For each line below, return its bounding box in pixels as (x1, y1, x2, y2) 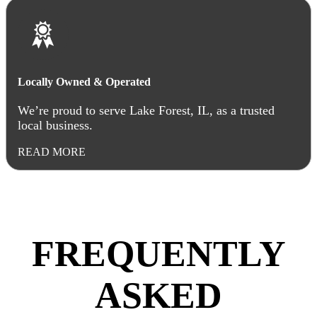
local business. (18, 117, 93, 132)
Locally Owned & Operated (18, 75, 151, 88)
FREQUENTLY (31, 234, 286, 274)
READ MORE (18, 145, 86, 158)
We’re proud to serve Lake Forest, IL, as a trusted (18, 103, 275, 117)
